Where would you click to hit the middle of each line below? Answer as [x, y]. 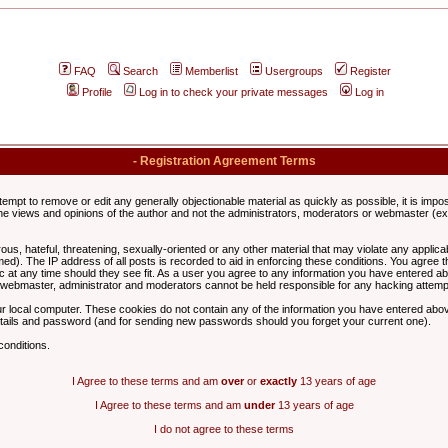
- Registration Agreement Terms [224, 161]
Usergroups [294, 71]
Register [370, 71]
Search [140, 71]
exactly [278, 381]
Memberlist [211, 71]
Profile [97, 92]
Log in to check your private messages [233, 92]
